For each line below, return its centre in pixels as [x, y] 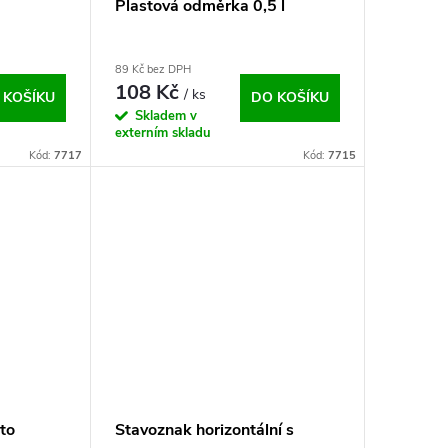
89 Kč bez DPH [152, 69]
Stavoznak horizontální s [204, 430]
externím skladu [162, 132]
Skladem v [165, 115]
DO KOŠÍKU [289, 97]
